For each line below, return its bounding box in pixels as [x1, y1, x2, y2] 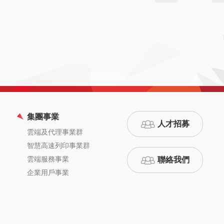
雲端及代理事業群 [27, 128, 83, 136]
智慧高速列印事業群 [27, 141, 90, 149]
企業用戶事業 [27, 168, 69, 176]
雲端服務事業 [27, 155, 69, 163]
